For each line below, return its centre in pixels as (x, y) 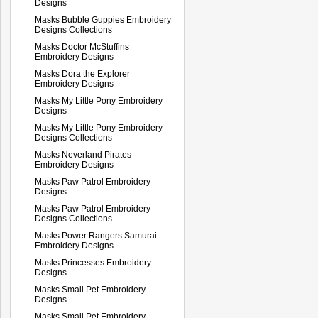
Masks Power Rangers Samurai (96, 235)
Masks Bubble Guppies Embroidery (103, 20)
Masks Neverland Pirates (83, 154)
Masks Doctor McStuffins (82, 46)
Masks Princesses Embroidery (93, 262)
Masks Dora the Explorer (82, 73)
